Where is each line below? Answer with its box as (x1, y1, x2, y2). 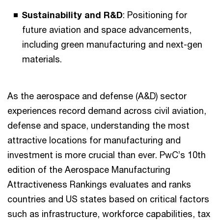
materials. (22, 54, 62, 64)
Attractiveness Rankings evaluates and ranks (7, 179, 191, 190)
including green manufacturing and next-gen (22, 39, 202, 50)
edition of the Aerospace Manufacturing (7, 164, 170, 175)
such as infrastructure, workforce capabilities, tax (7, 208, 210, 219)
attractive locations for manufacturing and (7, 135, 181, 145)
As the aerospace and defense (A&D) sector (7, 90, 187, 101)
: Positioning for (123, 9, 187, 20)
